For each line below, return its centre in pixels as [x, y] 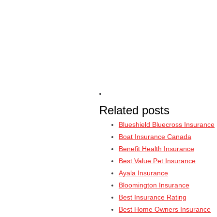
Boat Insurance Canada [155, 137]
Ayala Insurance [143, 173]
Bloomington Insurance [154, 185]
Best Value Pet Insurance [157, 161]
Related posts [134, 110]
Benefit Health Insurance [156, 149]
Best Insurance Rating [153, 197]
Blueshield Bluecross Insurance [167, 124]
